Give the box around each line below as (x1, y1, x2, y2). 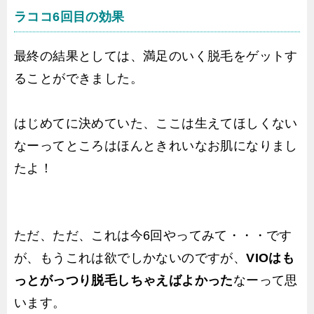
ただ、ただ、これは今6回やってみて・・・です (14, 228, 292, 243)
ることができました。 (14, 71, 143, 86)
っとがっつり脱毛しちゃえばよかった (14, 273, 233, 287)
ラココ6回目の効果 (14, 9, 125, 24)
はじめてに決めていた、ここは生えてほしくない (14, 116, 298, 130)
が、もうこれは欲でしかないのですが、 (14, 250, 247, 265)
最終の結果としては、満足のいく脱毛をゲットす (14, 48, 298, 63)
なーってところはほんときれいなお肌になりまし (14, 138, 298, 153)
